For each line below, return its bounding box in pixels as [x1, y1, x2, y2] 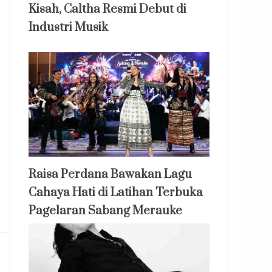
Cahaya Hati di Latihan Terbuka [28, 185, 203, 200]
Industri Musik [28, 20, 108, 36]
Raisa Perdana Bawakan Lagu [28, 166, 192, 182]
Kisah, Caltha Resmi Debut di [28, 2, 186, 18]
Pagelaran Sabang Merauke [28, 203, 182, 219]
